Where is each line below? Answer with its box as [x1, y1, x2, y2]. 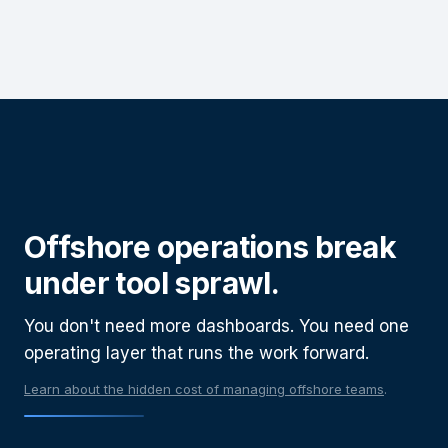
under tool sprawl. [24, 265, 280, 302]
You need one [299, 316, 409, 337]
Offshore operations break [24, 229, 396, 266]
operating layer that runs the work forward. [24, 343, 369, 364]
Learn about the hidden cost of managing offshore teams [24, 381, 384, 398]
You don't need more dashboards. [24, 316, 294, 337]
